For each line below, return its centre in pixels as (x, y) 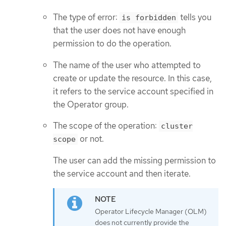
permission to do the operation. (112, 44)
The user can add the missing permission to (134, 160)
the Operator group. (91, 104)
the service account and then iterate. (122, 173)
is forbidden (149, 18)
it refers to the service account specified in (133, 91)
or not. (91, 139)
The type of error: (86, 17)
